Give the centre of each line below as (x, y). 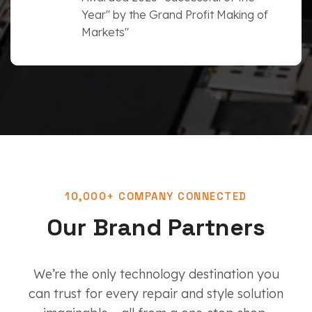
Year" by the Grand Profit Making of (175, 14)
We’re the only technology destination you (156, 274)
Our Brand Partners (156, 227)
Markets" (105, 32)
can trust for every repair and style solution (156, 293)
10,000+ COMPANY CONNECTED (156, 196)
